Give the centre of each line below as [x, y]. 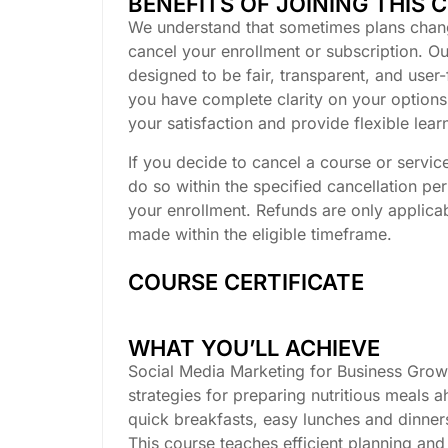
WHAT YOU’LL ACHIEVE [254, 347]
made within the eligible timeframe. [260, 233]
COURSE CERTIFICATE [246, 281]
